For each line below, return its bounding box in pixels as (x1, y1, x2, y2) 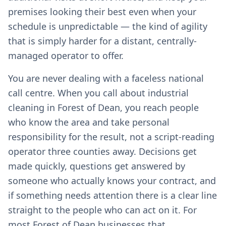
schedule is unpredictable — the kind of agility (8, 20, 207, 32)
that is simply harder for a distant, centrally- (8, 35, 197, 47)
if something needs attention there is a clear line (8, 189, 217, 201)
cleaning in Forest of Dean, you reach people (8, 101, 199, 114)
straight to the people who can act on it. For (8, 204, 197, 216)
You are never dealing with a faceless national (8, 72, 204, 84)
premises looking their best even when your (8, 6, 196, 18)
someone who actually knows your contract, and (8, 175, 216, 187)
